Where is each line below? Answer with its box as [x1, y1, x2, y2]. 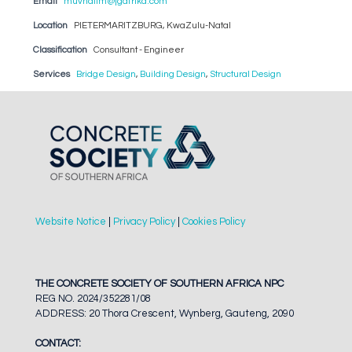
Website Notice [35, 215, 106, 227]
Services [32, 69, 70, 79]
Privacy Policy [113, 215, 175, 227]
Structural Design [209, 69, 281, 79]
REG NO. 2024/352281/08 [35, 292, 151, 304]
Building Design [139, 69, 206, 79]
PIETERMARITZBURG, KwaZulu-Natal [73, 20, 231, 30]
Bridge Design [75, 69, 136, 79]
